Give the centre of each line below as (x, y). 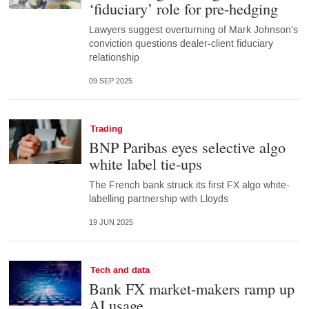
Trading (106, 129)
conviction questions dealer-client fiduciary (181, 44)
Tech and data (120, 271)
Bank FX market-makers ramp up (191, 289)
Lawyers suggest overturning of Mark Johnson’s (193, 30)
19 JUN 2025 (111, 223)
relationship (114, 58)
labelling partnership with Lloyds (158, 199)
